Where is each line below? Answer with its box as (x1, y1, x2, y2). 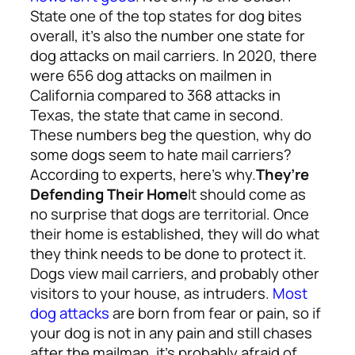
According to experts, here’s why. (30, 164, 256, 185)
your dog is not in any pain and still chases (30, 323, 312, 344)
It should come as (188, 184, 306, 205)
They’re (256, 164, 309, 185)
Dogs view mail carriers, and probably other (30, 263, 319, 284)
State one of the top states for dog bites (30, 6, 302, 27)
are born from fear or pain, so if (109, 303, 321, 324)
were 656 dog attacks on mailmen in (30, 65, 272, 86)
